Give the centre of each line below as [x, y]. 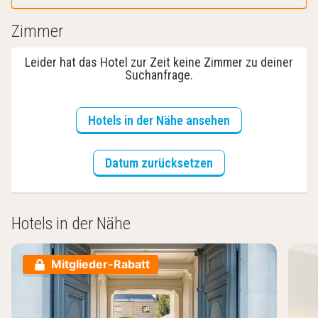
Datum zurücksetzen [159, 163]
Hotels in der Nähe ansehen [159, 121]
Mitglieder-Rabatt [100, 264]
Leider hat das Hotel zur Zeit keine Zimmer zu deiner [159, 62]
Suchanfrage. [159, 75]
